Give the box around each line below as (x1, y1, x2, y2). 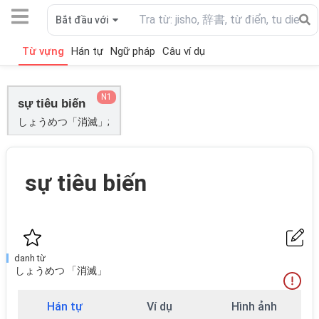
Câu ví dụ (162, 44, 205, 58)
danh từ (14, 253, 46, 263)
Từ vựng (22, 44, 64, 58)
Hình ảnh (231, 300, 277, 313)
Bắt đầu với (56, 14, 108, 26)
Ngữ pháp (110, 44, 155, 58)
